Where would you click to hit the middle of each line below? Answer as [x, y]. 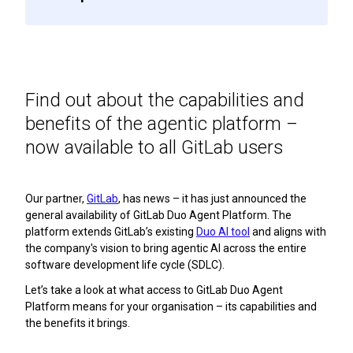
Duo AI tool [223, 231]
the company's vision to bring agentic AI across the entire [166, 248]
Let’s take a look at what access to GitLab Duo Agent [154, 290]
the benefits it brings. [78, 323]
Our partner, [56, 198]
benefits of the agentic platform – [162, 123]
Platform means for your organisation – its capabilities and [171, 306]
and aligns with [288, 231]
